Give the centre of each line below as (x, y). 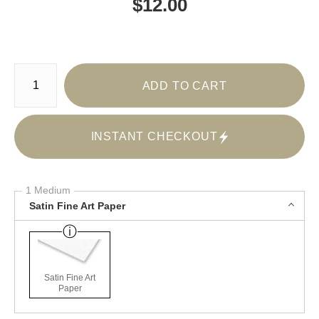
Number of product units (60, 67)
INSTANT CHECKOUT (154, 137)
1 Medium (48, 190)
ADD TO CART (184, 85)
